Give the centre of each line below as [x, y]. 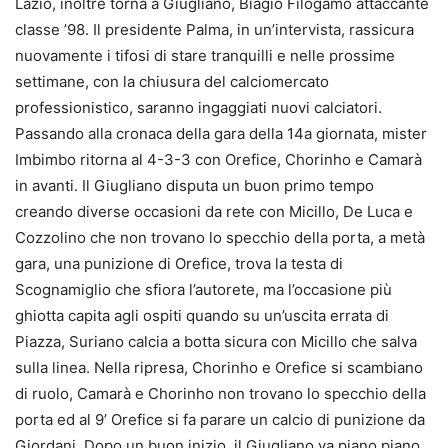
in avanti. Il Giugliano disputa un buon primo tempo [194, 186]
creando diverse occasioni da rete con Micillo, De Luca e [214, 212]
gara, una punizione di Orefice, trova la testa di [179, 264]
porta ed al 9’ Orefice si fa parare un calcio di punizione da [220, 420]
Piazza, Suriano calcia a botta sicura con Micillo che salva [216, 342]
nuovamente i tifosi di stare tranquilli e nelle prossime [205, 56]
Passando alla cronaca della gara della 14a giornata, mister [221, 134]
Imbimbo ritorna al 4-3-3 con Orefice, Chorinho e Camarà [218, 160]
